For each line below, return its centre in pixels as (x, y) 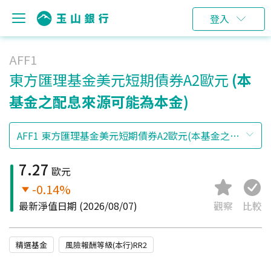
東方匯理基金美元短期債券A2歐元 (119, 80)
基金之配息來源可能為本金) (99, 101)
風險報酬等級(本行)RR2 (106, 245)
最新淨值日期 (48, 206)
